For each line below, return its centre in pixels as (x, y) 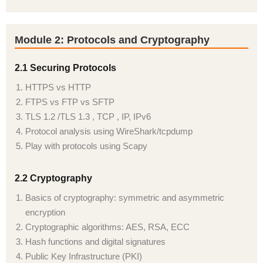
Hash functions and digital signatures (95, 242)
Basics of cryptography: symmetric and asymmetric (125, 198)
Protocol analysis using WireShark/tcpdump (109, 131)
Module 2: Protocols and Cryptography (112, 40)
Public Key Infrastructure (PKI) (84, 256)
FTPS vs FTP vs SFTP (70, 102)
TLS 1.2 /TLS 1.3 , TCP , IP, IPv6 (88, 117)
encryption (45, 212)
